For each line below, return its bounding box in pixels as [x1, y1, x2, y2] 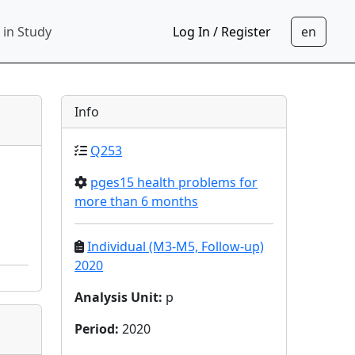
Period [74, 320, 116, 338]
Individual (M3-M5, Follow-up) [87, 238, 265, 255]
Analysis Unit [74, 288, 159, 306]
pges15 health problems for [90, 174, 258, 191]
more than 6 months [74, 193, 199, 210]
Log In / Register [173, 22, 271, 40]
